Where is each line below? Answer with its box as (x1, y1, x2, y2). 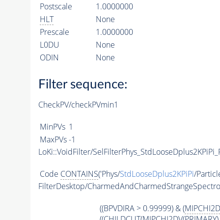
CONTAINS (60, 168, 98, 180)
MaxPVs (39, 134, 67, 145)
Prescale (39, 26, 69, 37)
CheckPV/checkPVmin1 (38, 99, 118, 110)
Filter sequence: (38, 78, 128, 91)
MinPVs (39, 121, 65, 133)
